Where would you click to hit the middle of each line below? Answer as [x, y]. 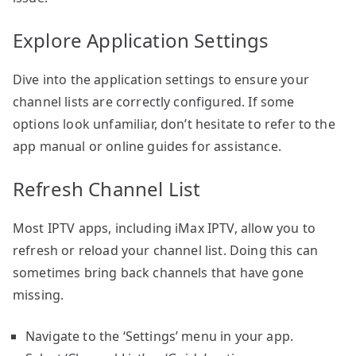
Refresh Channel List [107, 188]
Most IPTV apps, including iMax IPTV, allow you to [164, 228]
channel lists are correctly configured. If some [154, 101]
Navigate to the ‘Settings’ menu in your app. [160, 336]
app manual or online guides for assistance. [147, 146]
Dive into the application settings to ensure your [161, 79]
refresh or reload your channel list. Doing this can [166, 250]
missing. [39, 294]
